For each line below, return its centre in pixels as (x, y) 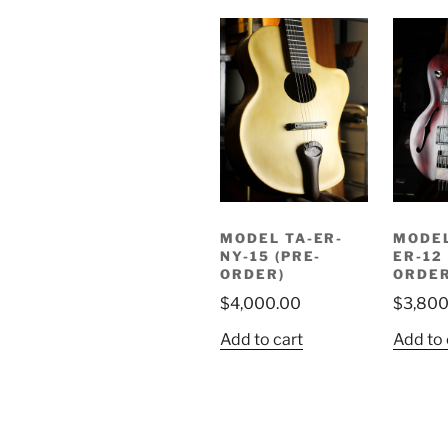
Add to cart (261, 340)
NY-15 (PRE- (271, 255)
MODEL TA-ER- (282, 237)
